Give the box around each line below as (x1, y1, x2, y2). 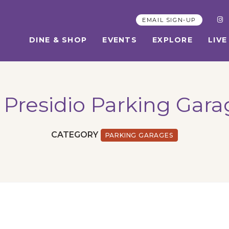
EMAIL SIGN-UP (142, 16, 196, 24)
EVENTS (102, 35, 137, 44)
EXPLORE (152, 35, 193, 44)
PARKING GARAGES (105, 131, 173, 139)
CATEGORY (51, 129, 100, 140)
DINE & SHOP (29, 35, 87, 44)
